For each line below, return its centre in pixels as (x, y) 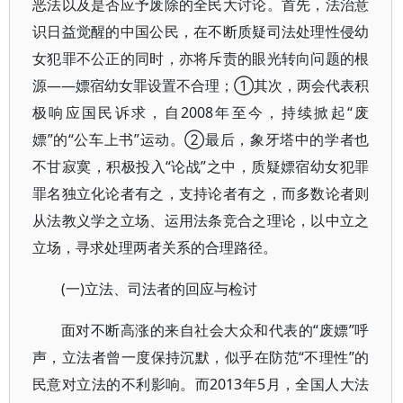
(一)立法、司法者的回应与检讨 (159, 289)
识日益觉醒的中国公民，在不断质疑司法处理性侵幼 (201, 31)
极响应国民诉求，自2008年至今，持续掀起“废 (201, 112)
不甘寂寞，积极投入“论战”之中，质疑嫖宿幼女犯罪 (201, 166)
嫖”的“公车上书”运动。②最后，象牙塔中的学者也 (201, 139)
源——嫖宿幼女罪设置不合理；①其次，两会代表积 (201, 85)
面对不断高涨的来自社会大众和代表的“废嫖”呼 (215, 330)
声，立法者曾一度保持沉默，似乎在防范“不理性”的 (201, 357)
